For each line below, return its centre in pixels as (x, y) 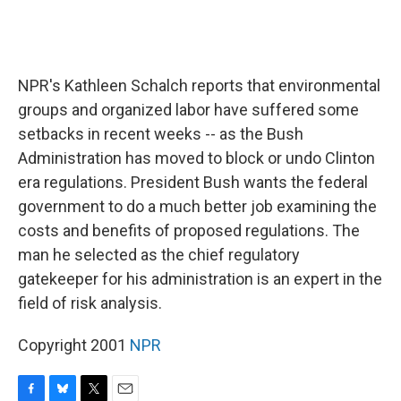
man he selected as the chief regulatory (159, 255)
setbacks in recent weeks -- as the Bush (161, 134)
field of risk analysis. (90, 303)
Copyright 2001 (74, 345)
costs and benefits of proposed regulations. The (189, 230)
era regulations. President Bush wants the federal (193, 182)
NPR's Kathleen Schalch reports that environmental (199, 85)
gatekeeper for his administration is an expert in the (200, 279)
